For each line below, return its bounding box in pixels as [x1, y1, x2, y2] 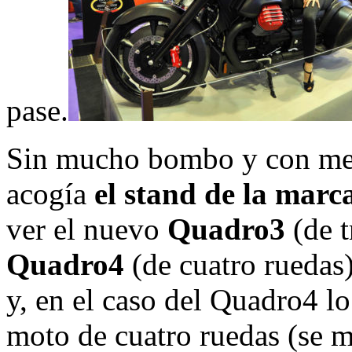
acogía [6, 176, 94, 211]
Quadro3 [167, 211, 285, 246]
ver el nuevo [6, 211, 167, 246]
